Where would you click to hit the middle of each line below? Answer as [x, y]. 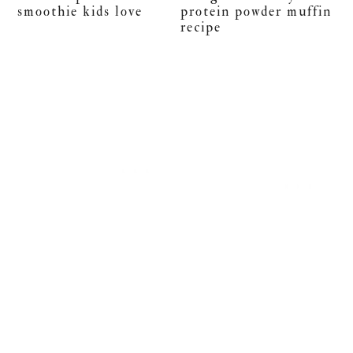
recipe [201, 27]
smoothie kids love [80, 11]
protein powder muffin [256, 11]
